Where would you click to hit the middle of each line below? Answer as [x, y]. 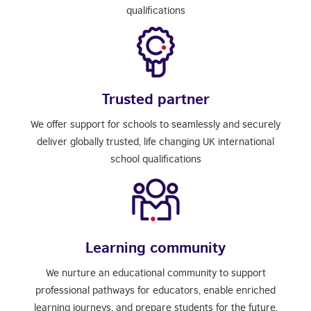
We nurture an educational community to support [155, 272]
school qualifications [155, 159]
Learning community [155, 247]
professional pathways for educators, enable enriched [155, 290]
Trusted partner [155, 98]
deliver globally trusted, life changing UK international [155, 141]
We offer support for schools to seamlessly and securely [155, 124]
